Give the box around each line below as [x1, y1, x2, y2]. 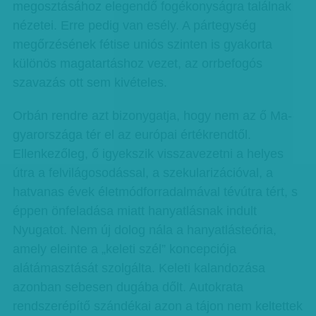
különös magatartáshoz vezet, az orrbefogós [12, 56, 262, 71]
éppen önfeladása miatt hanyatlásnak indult [12, 204, 257, 218]
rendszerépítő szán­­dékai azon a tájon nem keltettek [12, 299, 303, 313]
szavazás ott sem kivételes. [12, 75, 167, 90]
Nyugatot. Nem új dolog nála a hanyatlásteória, [12, 223, 276, 237]
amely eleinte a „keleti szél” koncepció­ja [12, 242, 236, 256]
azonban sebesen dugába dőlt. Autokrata [12, 280, 243, 294]
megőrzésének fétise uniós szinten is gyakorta [12, 37, 272, 51]
